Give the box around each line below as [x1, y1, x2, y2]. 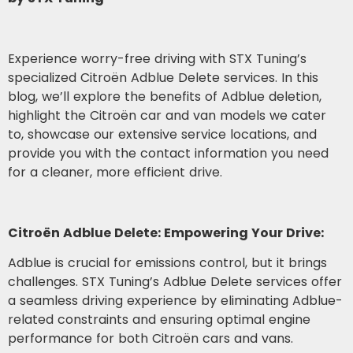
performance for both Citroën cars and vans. [8, 329, 293, 348]
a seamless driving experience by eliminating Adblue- [8, 292, 343, 310]
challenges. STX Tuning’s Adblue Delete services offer [8, 273, 342, 292]
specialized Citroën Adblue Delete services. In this [8, 69, 318, 87]
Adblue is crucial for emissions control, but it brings [8, 254, 327, 273]
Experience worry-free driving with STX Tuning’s [8, 50, 307, 69]
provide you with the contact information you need [8, 144, 329, 163]
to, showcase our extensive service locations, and [8, 125, 317, 144]
